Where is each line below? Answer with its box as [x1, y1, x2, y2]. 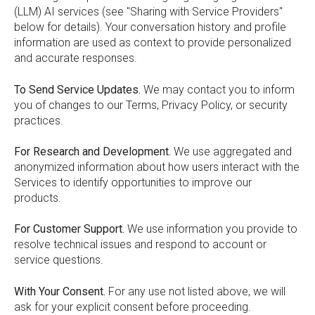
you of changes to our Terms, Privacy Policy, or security [14, 98, 288, 112]
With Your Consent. [14, 284, 105, 298]
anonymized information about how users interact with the [14, 160, 300, 174]
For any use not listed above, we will [105, 284, 285, 298]
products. [14, 191, 61, 205]
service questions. [14, 253, 103, 267]
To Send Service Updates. [14, 82, 141, 96]
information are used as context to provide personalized [14, 36, 291, 50]
